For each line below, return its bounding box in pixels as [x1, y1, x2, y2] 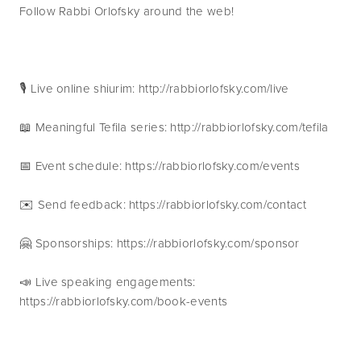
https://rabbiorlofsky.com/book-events [19, 293, 228, 309]
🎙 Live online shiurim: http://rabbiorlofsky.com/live [19, 80, 289, 97]
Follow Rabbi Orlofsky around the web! [19, 2, 234, 19]
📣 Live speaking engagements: [19, 273, 196, 290]
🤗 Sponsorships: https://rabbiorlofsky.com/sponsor [19, 234, 303, 251]
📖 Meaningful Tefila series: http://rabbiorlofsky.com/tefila [19, 118, 329, 135]
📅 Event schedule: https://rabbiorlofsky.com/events [19, 157, 304, 174]
